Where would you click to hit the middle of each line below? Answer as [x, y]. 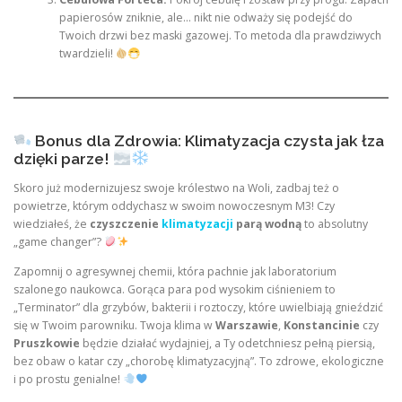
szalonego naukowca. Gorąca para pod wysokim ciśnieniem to [175, 289]
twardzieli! [87, 54]
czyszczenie [126, 223]
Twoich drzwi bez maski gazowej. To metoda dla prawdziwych [220, 36]
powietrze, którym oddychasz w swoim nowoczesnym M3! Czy [174, 205]
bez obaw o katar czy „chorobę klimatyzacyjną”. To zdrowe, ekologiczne [199, 361]
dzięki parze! [63, 158]
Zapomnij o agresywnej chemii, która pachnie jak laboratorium [175, 271]
